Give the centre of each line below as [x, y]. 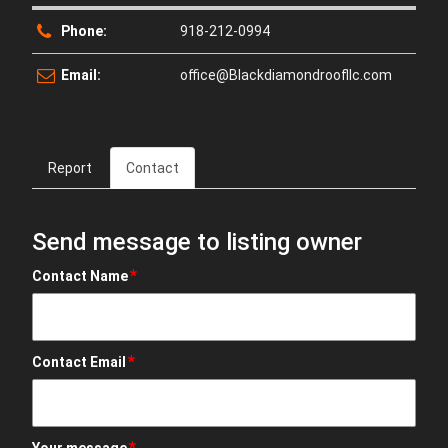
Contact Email [79, 362]
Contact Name [80, 276]
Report [70, 168]
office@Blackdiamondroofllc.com [286, 75]
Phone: [84, 31]
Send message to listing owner [197, 242]
